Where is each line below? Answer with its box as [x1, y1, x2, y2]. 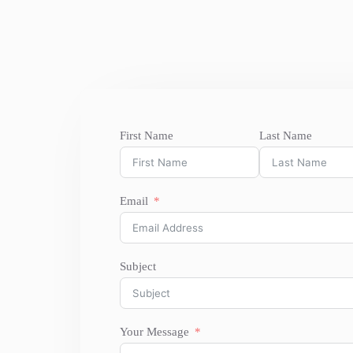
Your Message [120, 325, 189, 338]
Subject [120, 260, 156, 273]
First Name [120, 129, 173, 142]
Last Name [258, 129, 312, 142]
